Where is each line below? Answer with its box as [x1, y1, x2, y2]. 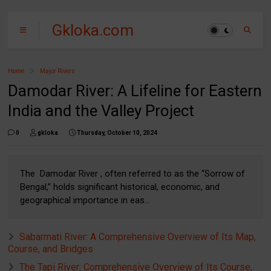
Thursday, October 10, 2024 [77, 129, 158, 136]
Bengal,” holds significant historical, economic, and [20, 181, 220, 192]
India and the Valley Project [8, 102, 195, 120]
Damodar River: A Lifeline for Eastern [8, 82, 263, 100]
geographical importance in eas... [20, 195, 151, 206]
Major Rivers [40, 68, 76, 74]
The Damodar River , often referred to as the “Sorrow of [20, 168, 246, 179]
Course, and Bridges [8, 243, 94, 255]
